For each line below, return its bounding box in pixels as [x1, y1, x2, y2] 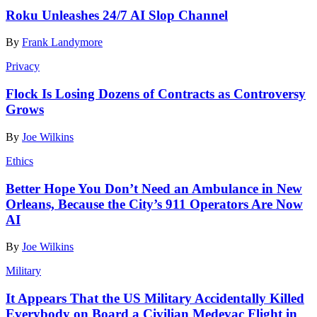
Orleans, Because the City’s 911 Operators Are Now [6, 196, 303, 212]
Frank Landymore [22, 36, 103, 49]
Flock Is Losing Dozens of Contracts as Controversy [6, 86, 306, 102]
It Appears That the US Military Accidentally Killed [6, 290, 304, 306]
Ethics [6, 154, 33, 167]
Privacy [6, 60, 40, 73]
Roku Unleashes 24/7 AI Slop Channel [6, 7, 228, 23]
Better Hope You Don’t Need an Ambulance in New [6, 180, 302, 196]
